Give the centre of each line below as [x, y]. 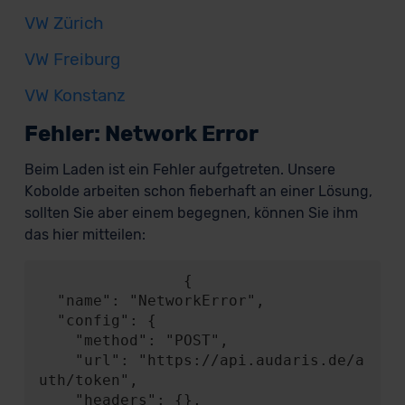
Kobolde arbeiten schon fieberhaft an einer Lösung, [198, 191]
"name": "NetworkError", [47, 301]
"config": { [47, 320]
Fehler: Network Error [141, 134]
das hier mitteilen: [85, 235]
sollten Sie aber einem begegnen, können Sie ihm [191, 213]
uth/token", [88, 380]
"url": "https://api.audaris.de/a [57, 360]
